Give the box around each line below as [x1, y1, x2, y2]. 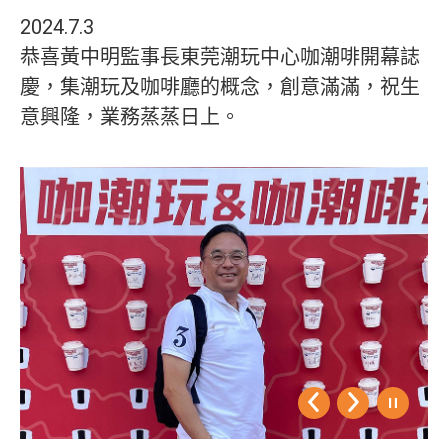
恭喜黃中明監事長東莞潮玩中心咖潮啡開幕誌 [20, 45, 420, 69]
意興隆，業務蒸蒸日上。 [20, 105, 240, 129]
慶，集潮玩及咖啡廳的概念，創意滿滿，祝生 [20, 75, 420, 99]
